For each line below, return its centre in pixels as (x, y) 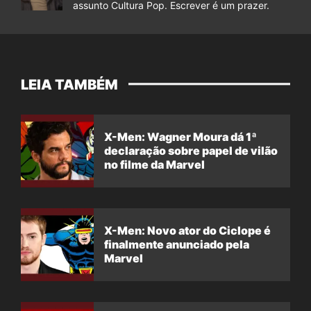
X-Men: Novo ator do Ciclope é (187, 231)
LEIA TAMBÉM (69, 84)
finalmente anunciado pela (177, 245)
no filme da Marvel (154, 165)
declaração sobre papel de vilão (191, 151)
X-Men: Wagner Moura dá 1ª (180, 137)
